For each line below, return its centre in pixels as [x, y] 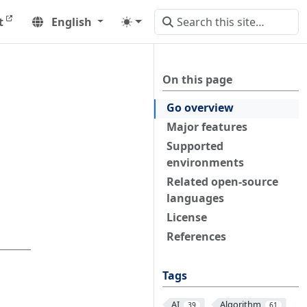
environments [205, 162]
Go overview [200, 108]
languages [195, 198]
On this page [197, 79]
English [71, 22]
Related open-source [222, 182]
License [187, 217]
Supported [195, 146]
